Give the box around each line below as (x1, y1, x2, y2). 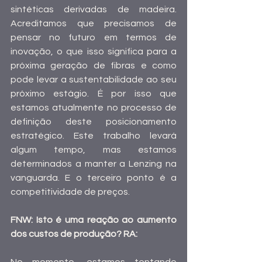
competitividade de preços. (11, 187, 130, 197)
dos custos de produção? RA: (11, 229, 137, 239)
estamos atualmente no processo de (11, 103, 177, 113)
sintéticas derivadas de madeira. (11, 5, 177, 15)
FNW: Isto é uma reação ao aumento (11, 215, 177, 225)
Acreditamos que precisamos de (11, 19, 177, 29)
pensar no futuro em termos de (11, 33, 177, 43)
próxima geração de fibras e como (11, 61, 177, 71)
